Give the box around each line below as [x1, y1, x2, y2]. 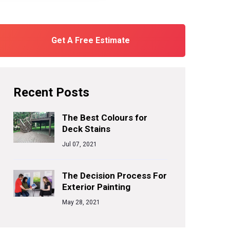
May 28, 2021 [62, 199, 100, 206]
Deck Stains [62, 124, 110, 134]
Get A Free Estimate [51, 35, 130, 45]
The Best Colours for [62, 112, 147, 123]
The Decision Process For [62, 170, 167, 181]
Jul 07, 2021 [62, 141, 97, 148]
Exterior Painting [62, 182, 130, 192]
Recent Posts [13, 85, 89, 100]
